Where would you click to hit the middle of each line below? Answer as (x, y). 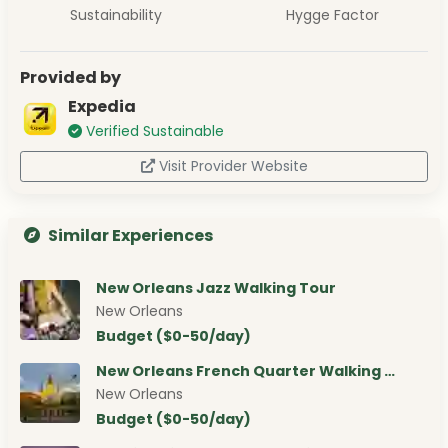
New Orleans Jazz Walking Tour (216, 288)
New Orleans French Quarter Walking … (245, 371)
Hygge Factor (332, 15)
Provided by (70, 78)
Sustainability (116, 15)
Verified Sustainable (155, 131)
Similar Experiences (130, 236)
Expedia (102, 107)
